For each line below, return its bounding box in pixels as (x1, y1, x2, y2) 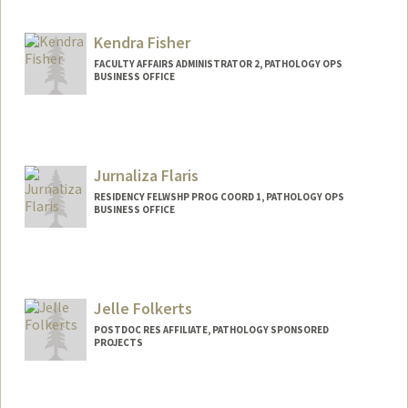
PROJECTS (93, 335, 143, 349)
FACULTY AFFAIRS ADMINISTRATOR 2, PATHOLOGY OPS (93, 57, 342, 71)
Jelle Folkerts (93, 297, 192, 319)
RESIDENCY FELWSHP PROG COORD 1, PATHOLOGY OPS (93, 189, 344, 203)
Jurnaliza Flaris (93, 164, 199, 186)
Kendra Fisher (93, 32, 190, 54)
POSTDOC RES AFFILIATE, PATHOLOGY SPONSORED (93, 322, 329, 336)
